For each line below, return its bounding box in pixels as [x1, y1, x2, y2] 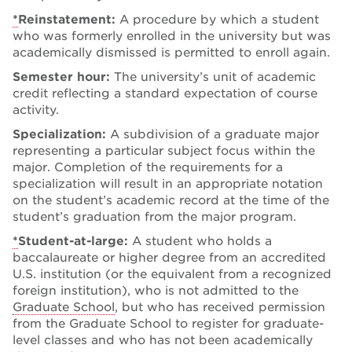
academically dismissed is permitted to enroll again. [13, 45, 330, 60]
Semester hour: [13, 69, 114, 84]
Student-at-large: [18, 233, 132, 248]
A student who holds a [132, 233, 272, 248]
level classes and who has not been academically [13, 332, 313, 347]
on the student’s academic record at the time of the [13, 192, 329, 207]
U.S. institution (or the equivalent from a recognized [13, 266, 332, 281]
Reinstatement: [18, 12, 119, 27]
